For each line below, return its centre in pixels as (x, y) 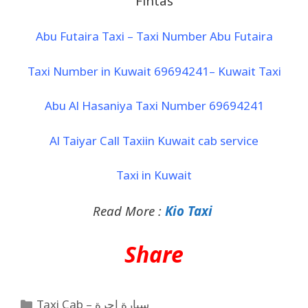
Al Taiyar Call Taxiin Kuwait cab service (154, 140)
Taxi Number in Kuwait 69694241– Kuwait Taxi (154, 71)
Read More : (129, 210)
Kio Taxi (190, 210)
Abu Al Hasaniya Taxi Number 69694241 (154, 106)
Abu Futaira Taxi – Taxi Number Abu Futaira (154, 36)
